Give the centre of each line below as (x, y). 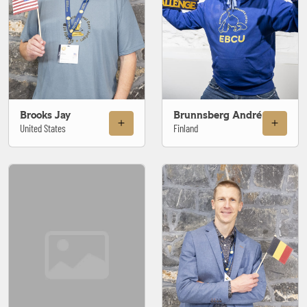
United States (43, 128)
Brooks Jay (45, 116)
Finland (186, 128)
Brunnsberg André (218, 116)
